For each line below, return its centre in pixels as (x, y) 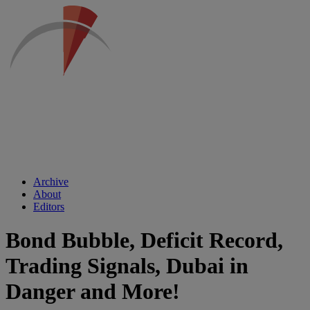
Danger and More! (93, 292)
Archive (51, 182)
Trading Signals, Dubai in (127, 266)
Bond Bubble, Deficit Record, (144, 240)
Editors (49, 207)
